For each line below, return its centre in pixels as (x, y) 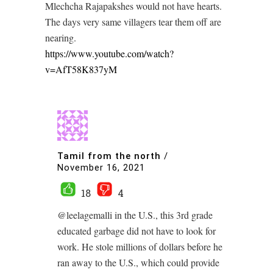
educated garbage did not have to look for (136, 231)
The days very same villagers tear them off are (133, 22)
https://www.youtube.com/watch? (109, 53)
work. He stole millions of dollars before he (140, 246)
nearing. (61, 37)
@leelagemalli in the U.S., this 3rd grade (135, 215)
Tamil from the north (109, 156)
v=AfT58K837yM (81, 69)
